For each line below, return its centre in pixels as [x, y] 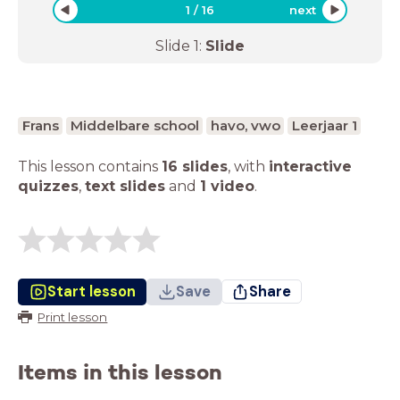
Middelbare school [134, 125]
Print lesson [73, 317]
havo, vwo [245, 125]
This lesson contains [90, 166]
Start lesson [91, 291]
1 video [227, 186]
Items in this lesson [120, 372]
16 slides [195, 166]
